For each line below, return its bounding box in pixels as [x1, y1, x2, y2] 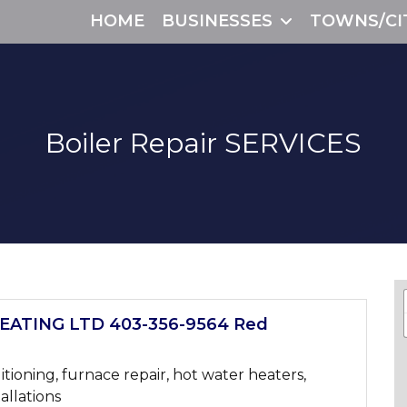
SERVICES [217, 125, 362, 160]
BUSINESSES [161, 11, 273, 31]
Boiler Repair [45, 125, 217, 160]
